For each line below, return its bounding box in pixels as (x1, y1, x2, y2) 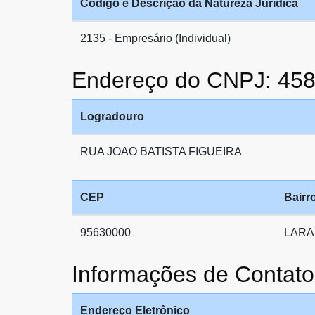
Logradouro (80, 110, 144, 122)
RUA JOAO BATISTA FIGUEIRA (80, 146, 242, 157)
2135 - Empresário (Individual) (80, 32, 231, 44)
